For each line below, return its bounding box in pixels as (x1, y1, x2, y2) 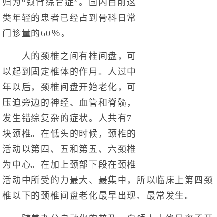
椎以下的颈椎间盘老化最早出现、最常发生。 (2, 191, 194, 201)
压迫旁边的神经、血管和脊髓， (2, 98, 137, 108)
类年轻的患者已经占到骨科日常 (2, 13, 137, 23)
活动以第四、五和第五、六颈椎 (2, 144, 137, 154)
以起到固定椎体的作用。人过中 (2, 67, 137, 77)
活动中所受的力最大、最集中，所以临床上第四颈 (2, 175, 214, 185)
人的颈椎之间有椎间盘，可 (2, 51, 137, 61)
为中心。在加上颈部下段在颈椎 (2, 160, 137, 170)
